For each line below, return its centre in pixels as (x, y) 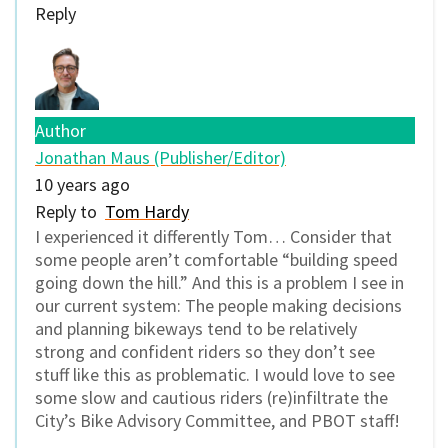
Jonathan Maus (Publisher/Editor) (160, 158)
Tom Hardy (147, 212)
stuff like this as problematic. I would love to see (215, 375)
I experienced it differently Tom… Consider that (213, 237)
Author (60, 131)
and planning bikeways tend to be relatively (196, 329)
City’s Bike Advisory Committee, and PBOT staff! (217, 421)
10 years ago (82, 185)
